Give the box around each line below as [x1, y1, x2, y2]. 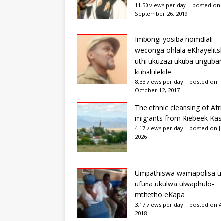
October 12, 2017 [135, 86, 180, 94]
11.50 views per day [135, 1, 186, 9]
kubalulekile [135, 67, 171, 76]
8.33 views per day [135, 77, 183, 85]
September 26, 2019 [135, 9, 187, 17]
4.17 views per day [135, 124, 183, 132]
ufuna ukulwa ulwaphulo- [135, 179, 214, 188]
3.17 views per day [135, 200, 183, 208]
